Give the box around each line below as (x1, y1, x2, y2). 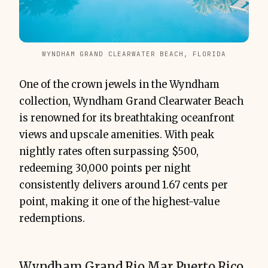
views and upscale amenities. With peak (19, 129, 214, 142)
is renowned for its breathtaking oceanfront (19, 112, 234, 125)
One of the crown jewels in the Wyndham (19, 78, 220, 92)
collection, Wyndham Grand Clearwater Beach (19, 95, 243, 108)
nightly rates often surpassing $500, (19, 145, 199, 159)
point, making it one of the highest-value (19, 196, 220, 209)
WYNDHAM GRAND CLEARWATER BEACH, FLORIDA (42, 50, 226, 59)
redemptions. (19, 212, 85, 226)
